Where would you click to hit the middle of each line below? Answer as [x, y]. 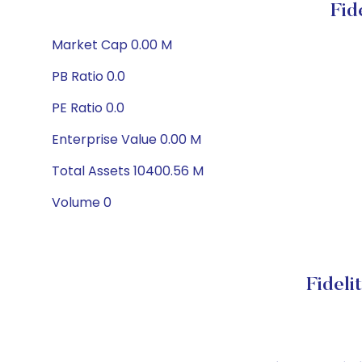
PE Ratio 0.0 [88, 108]
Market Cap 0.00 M [112, 45]
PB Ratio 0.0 [88, 76]
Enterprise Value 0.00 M [126, 139]
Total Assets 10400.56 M [128, 171]
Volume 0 [82, 202]
